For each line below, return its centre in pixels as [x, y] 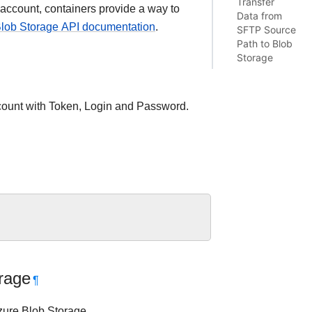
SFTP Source [267, 30]
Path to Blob [265, 44]
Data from [260, 16]
